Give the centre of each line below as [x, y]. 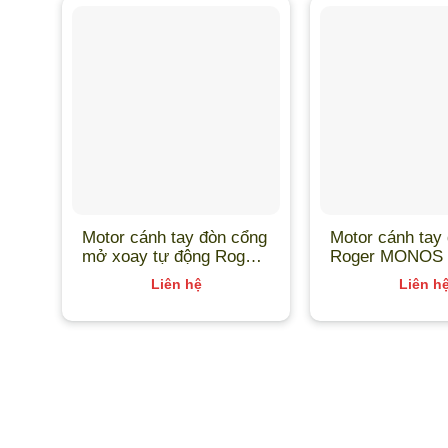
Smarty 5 [115, 274]
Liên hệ [176, 284]
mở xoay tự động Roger [170, 255]
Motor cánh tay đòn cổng [174, 236]
